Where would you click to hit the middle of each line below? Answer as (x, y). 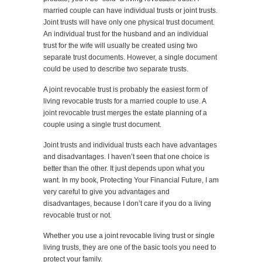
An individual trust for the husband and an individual (126, 34)
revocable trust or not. (77, 215)
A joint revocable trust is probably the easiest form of (125, 89)
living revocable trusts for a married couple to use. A (125, 101)
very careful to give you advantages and (106, 192)
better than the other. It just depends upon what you (124, 168)
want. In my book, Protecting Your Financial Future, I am (131, 180)
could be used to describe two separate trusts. (116, 69)
